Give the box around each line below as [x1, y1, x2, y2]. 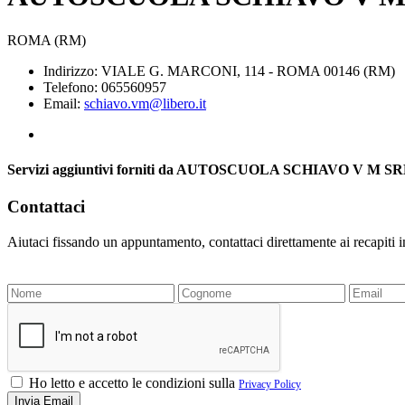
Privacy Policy [239, 377, 301, 391]
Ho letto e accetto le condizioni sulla [25, 374, 239, 391]
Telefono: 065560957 [43, 79, 166, 95]
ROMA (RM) [7, 32, 86, 48]
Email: [43, 95, 84, 111]
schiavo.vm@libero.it [84, 95, 206, 111]
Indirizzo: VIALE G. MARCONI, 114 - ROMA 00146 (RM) [43, 62, 395, 79]
